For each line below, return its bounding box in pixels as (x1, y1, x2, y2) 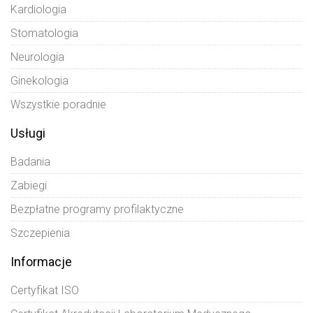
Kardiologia (10, 2, 66, 16)
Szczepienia (10, 226, 70, 240)
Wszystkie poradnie (10, 97, 106, 111)
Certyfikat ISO (10, 283, 79, 297)
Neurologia (10, 50, 64, 64)
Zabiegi (10, 178, 47, 192)
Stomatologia (10, 26, 78, 40)
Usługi (10, 125, 45, 140)
